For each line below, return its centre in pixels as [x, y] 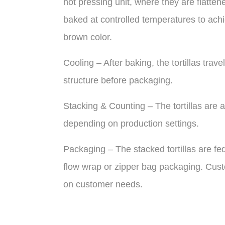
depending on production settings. [131, 124]
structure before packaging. [118, 80]
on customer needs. [103, 184]
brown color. [87, 37]
